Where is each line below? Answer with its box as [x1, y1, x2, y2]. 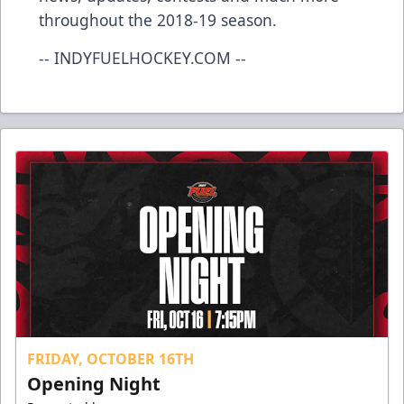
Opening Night [27, 372, 161, 397]
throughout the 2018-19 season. [39, 9, 277, 32]
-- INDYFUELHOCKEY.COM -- [39, 47, 246, 69]
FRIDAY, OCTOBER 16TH [27, 349, 194, 370]
